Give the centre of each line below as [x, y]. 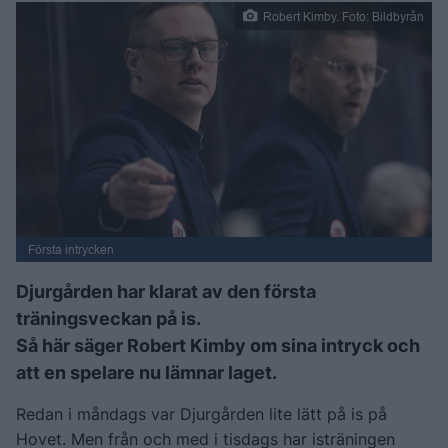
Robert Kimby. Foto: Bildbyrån [343, 16]
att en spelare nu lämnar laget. [146, 372]
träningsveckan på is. [108, 318]
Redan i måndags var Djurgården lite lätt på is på [201, 413]
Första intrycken [71, 249]
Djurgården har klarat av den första [166, 291]
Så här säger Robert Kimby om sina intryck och [218, 345]
